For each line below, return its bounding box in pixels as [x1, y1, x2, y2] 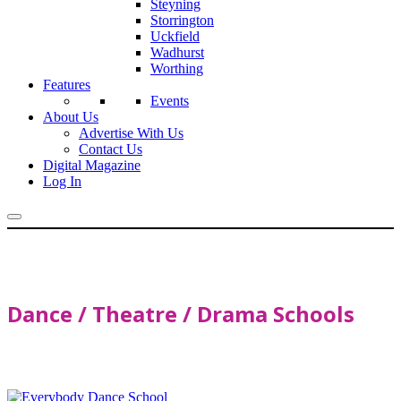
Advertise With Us [79, 125, 183, 141]
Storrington [150, 13, 214, 28]
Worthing [150, 61, 203, 76]
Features [43, 77, 90, 92]
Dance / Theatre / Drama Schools [7, 298, 354, 328]
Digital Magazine [43, 158, 141, 173]
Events [150, 93, 189, 108]
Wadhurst [150, 45, 204, 60]
